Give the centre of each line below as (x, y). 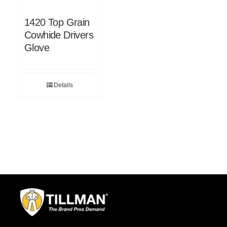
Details (63, 85)
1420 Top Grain (57, 22)
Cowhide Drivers (59, 35)
